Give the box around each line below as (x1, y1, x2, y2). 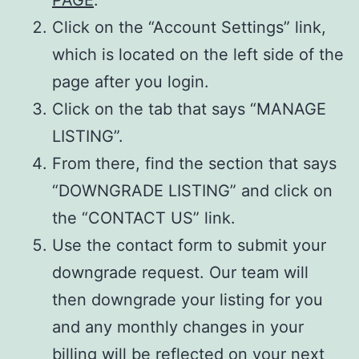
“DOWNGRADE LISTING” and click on (52, 180, 333, 200)
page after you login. (52, 71, 209, 91)
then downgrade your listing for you (52, 289, 323, 309)
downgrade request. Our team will (52, 262, 309, 282)
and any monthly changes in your (52, 317, 304, 337)
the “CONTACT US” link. (52, 208, 236, 228)
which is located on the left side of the (52, 44, 344, 64)
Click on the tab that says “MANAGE (52, 99, 326, 119)
